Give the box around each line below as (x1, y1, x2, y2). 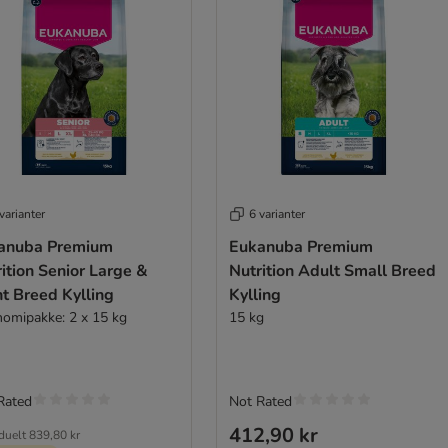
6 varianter (248, 206, 305, 223)
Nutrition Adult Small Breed (228, 260, 436, 283)
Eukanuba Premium (228, 236, 373, 259)
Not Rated (228, 392, 292, 412)
